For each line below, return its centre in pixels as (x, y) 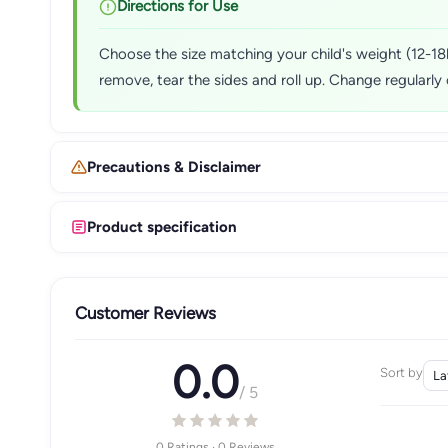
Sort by (401, 372)
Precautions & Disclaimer (174, 166)
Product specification (162, 226)
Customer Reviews (145, 312)
